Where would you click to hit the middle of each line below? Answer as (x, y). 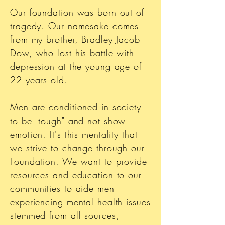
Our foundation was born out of (77, 12)
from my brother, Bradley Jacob (75, 39)
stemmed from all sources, (65, 215)
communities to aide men (62, 188)
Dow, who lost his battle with (72, 52)
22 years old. (39, 80)
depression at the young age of (76, 66)
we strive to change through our (77, 147)
